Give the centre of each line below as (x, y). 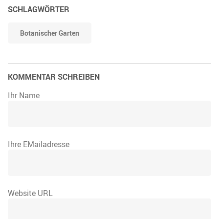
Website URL (30, 193)
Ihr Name (24, 95)
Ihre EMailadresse (39, 144)
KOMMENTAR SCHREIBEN (54, 77)
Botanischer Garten (50, 33)
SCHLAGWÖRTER (39, 9)
